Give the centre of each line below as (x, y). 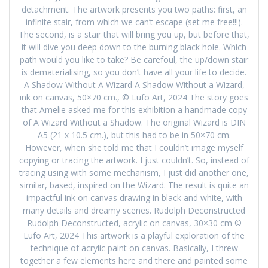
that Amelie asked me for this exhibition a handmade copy (134, 110)
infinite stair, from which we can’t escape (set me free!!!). (134, 22)
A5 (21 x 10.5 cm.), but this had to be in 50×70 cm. (134, 135)
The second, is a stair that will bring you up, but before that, (134, 35)
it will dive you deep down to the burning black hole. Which (134, 47)
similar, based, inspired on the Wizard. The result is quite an (134, 185)
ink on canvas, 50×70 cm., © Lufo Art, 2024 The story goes (134, 98)
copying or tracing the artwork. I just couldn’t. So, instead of (134, 160)
